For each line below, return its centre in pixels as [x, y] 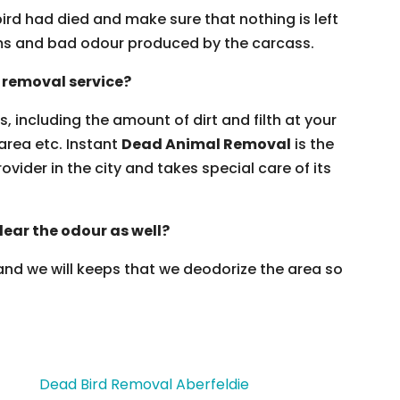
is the [312, 144]
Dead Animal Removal [206, 144]
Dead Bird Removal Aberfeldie [144, 384]
